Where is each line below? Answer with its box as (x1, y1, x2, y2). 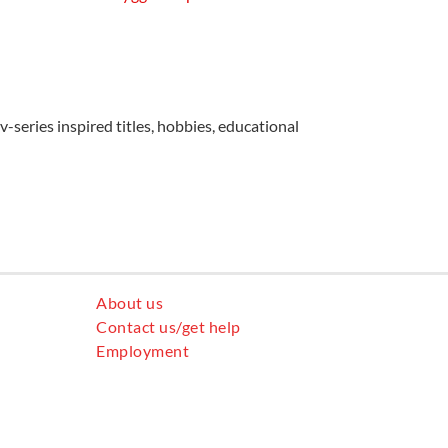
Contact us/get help (96, 316, 241, 336)
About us (96, 292, 164, 312)
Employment (96, 340, 190, 360)
